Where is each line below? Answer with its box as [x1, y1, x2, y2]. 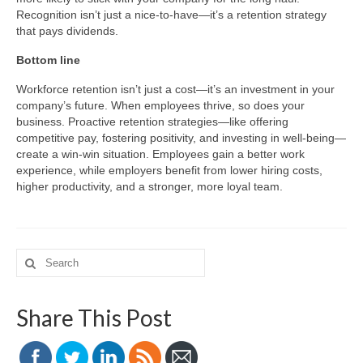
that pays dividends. [16, 24, 118, 37]
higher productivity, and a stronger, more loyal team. [16, 180, 283, 193]
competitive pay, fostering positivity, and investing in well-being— [16, 131, 346, 144]
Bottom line [16, 53, 80, 66]
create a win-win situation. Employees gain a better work [16, 147, 305, 160]
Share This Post [16, 304, 172, 331]
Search [16, 250, 54, 263]
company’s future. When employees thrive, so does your [16, 99, 305, 112]
